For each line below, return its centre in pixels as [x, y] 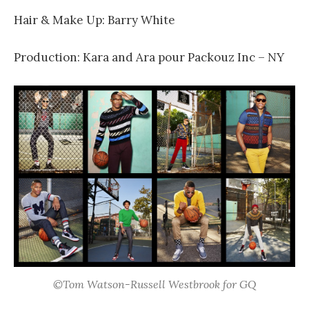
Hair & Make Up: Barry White [94, 20]
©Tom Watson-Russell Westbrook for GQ [154, 285]
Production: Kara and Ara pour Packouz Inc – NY [149, 57]
